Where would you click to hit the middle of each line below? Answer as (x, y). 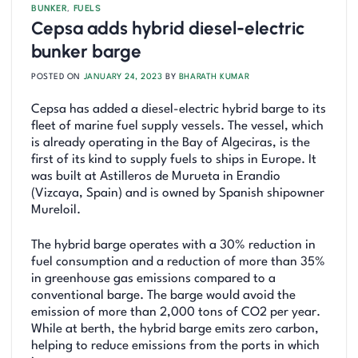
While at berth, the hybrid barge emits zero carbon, (175, 329)
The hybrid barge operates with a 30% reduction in (173, 245)
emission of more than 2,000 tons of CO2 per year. (176, 312)
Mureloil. (56, 211)
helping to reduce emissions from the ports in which (175, 346)
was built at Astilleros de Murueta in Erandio (156, 177)
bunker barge (86, 52)
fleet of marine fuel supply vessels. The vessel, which (177, 127)
